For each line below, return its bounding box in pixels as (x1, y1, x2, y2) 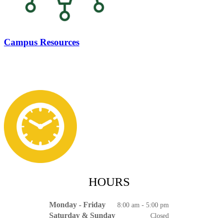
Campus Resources (4, 37, 79, 48)
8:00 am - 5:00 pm (117, 201, 169, 209)
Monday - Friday (49, 200, 106, 209)
